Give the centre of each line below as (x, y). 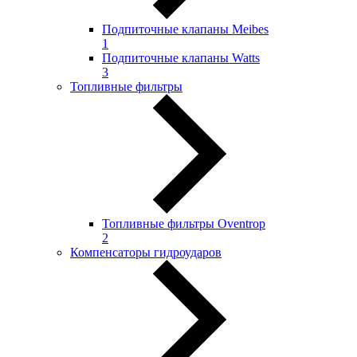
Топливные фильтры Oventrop (184, 224)
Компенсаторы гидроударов (146, 252)
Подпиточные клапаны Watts (181, 58)
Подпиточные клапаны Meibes (185, 29)
